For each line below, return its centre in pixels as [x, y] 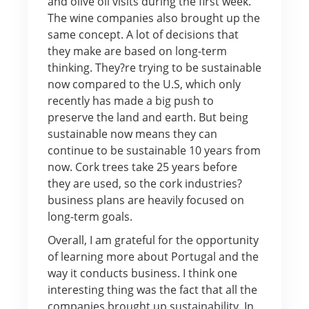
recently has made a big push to [130, 100]
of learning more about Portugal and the [153, 256]
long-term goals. [90, 216]
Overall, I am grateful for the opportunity [153, 240]
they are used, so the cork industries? [144, 183]
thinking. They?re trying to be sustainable [154, 67]
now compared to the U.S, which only [144, 84]
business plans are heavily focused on [146, 200]
